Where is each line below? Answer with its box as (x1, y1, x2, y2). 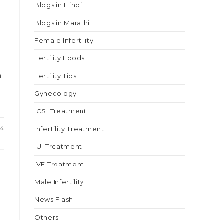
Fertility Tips (34, 72, 77, 80)
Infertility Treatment (34, 125, 104, 133)
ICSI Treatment (34, 107, 87, 115)
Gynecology (34, 89, 77, 97)
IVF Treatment (34, 160, 84, 168)
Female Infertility (34, 36, 94, 44)
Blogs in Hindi (34, 1, 82, 9)
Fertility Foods (34, 54, 85, 62)
